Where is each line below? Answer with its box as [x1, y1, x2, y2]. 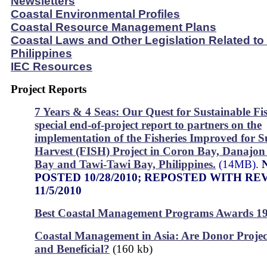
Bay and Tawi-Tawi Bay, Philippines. [35, 158, 216, 170]
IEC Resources [11, 60, 92, 73]
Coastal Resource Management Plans [11, 21, 216, 33]
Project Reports [11, 83, 86, 95]
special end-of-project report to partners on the [35, 119, 262, 131]
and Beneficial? [35, 243, 110, 255]
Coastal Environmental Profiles [11, 8, 180, 20]
